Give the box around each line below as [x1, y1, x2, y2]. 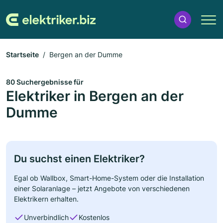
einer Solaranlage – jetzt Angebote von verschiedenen [14, 184, 190, 193]
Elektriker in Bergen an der [6, 88, 184, 105]
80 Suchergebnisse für [6, 78, 84, 86]
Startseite [6, 50, 39, 59]
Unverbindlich [24, 213, 69, 222]
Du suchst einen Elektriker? [14, 153, 145, 165]
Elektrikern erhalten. [14, 195, 79, 203]
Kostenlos [79, 213, 110, 222]
